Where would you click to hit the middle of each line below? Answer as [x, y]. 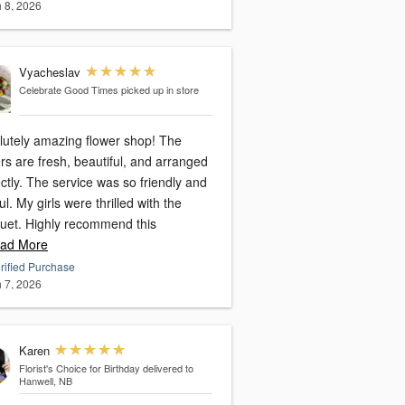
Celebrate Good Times [68, 90]
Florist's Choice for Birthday [79, 368]
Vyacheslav [49, 72]
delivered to [168, 368]
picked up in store [160, 90]
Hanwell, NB [45, 381]
